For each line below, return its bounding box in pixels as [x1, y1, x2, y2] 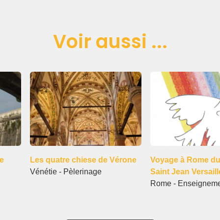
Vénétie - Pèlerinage [30, 167, 102, 176]
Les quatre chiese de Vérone [30, 155, 137, 164]
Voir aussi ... [53, 28, 167, 55]
